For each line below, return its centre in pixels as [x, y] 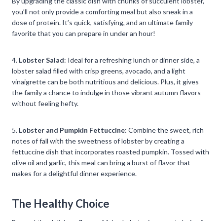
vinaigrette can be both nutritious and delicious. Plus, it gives [105, 81]
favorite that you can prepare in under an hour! [84, 33]
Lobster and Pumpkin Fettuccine [72, 130]
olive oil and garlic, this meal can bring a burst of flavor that [101, 162]
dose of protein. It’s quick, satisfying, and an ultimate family [102, 22]
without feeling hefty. [45, 103]
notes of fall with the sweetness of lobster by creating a [98, 141]
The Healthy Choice [61, 203]
